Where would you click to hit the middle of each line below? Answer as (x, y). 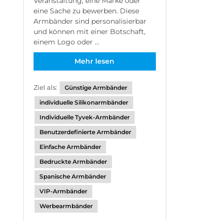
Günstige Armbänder (96, 88)
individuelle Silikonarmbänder (84, 102)
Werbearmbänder (66, 206)
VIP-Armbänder (63, 191)
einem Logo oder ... (66, 42)
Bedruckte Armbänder (73, 162)
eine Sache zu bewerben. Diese (86, 11)
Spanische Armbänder (73, 176)
